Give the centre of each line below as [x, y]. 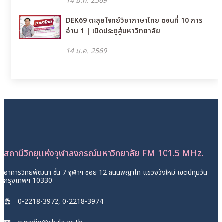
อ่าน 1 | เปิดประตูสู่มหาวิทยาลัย [113, 31]
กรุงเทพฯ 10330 [28, 180]
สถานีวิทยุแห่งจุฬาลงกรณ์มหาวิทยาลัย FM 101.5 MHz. [104, 153]
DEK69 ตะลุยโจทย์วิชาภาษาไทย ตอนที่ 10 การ [134, 21]
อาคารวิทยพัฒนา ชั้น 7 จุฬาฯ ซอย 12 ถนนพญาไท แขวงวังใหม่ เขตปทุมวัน [106, 172]
